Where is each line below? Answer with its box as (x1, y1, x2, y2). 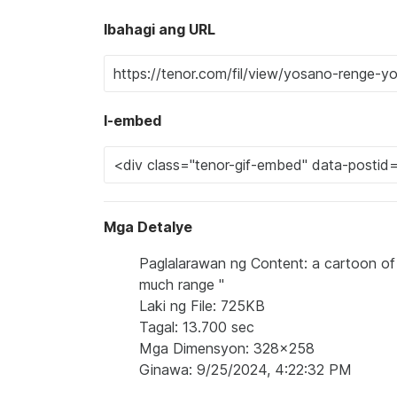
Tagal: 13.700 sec (139, 317, 254, 336)
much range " (139, 275, 224, 293)
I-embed (104, 111, 161, 129)
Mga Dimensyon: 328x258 (139, 339, 315, 357)
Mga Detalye (104, 217, 192, 236)
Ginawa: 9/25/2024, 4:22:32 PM (139, 360, 352, 378)
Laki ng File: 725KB (139, 296, 265, 315)
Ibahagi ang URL (104, 19, 215, 38)
